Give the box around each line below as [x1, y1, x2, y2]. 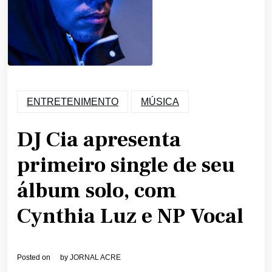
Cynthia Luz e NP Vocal [17, 203, 243, 231]
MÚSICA [141, 97, 179, 107]
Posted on [17, 253, 52, 262]
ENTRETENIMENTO [27, 97, 118, 107]
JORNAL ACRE [70, 253, 121, 262]
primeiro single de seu [17, 152, 235, 180]
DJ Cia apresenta [17, 126, 181, 154]
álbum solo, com [17, 177, 177, 205]
